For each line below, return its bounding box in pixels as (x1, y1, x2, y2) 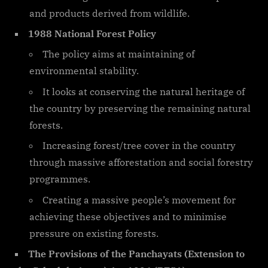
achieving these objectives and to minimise (29, 210, 227, 223)
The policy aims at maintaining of (42, 48, 194, 60)
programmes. (29, 173, 90, 185)
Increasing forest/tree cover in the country (42, 139, 236, 152)
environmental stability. (29, 65, 139, 77)
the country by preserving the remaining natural (29, 102, 251, 114)
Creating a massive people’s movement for (42, 193, 236, 206)
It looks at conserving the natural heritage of (42, 85, 245, 98)
